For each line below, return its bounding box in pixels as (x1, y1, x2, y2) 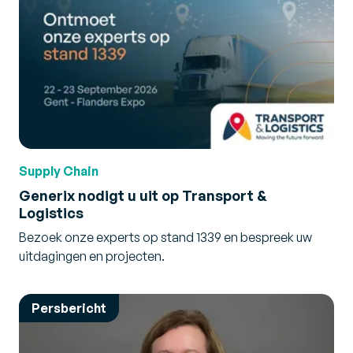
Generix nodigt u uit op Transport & (19, 187, 267, 204)
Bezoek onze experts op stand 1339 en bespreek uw (19, 229, 312, 245)
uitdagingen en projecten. (19, 248, 165, 264)
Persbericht (32, 300, 106, 316)
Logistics (19, 204, 84, 221)
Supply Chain (19, 163, 98, 179)
